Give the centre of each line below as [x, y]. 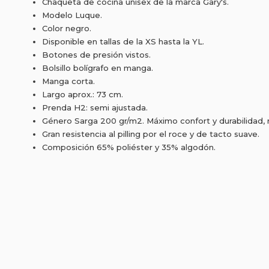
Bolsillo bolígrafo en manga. [98, 68]
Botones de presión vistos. [96, 55]
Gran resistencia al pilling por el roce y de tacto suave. [151, 134]
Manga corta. [68, 81]
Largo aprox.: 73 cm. [83, 94]
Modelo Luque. [72, 15]
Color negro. [67, 28]
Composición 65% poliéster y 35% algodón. [129, 147]
